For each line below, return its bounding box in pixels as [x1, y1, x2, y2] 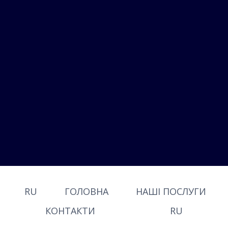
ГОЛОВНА [65, 185, 109, 197]
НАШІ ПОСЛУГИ [136, 185, 207, 197]
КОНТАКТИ [45, 205, 96, 217]
